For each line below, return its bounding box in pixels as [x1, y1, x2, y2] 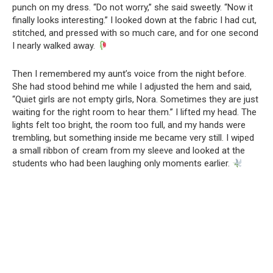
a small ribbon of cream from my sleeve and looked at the [12, 145, 245, 156]
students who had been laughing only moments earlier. [12, 158, 232, 169]
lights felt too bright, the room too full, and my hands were [12, 119, 246, 130]
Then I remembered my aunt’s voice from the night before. [12, 68, 246, 79]
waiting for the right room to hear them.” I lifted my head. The [12, 107, 257, 118]
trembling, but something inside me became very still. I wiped [12, 132, 254, 143]
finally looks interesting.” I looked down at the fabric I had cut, [12, 15, 257, 26]
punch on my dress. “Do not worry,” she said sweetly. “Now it [12, 2, 253, 13]
